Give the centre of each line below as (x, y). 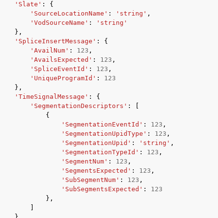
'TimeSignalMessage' (52, 97)
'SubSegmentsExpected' (102, 189)
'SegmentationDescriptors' (79, 106)
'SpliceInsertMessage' (55, 41)
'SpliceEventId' (59, 69)
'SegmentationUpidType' (104, 134)
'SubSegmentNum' (91, 180)
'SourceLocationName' (69, 13)
